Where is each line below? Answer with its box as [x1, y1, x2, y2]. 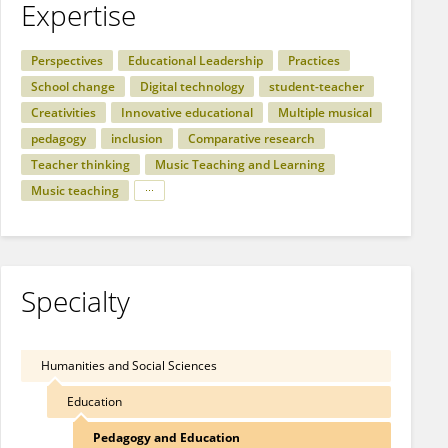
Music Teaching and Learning [155, 156, 325, 173]
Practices [288, 52, 340, 69]
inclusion [111, 130, 163, 147]
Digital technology [140, 78, 244, 95]
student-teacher [269, 78, 364, 95]
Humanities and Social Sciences [41, 357, 217, 374]
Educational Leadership [128, 52, 263, 69]
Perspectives [31, 52, 103, 69]
